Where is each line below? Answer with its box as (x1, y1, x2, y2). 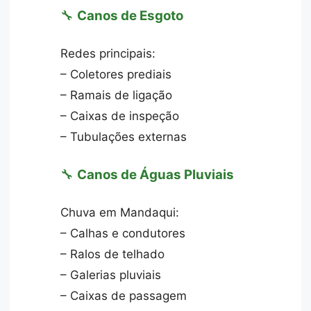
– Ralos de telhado (60, 247, 165, 262)
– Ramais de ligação (60, 88, 173, 103)
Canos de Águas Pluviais (77, 166, 235, 183)
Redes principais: (60, 47, 156, 61)
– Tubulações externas (60, 130, 187, 144)
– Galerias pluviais (60, 268, 162, 283)
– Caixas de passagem (60, 289, 187, 303)
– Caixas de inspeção (60, 109, 180, 124)
